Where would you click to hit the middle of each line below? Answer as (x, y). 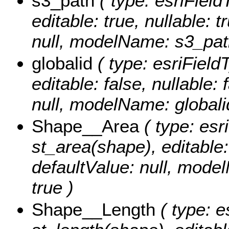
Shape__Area (85, 126)
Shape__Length (94, 210)
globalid (62, 63)
